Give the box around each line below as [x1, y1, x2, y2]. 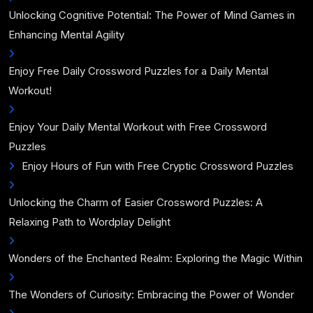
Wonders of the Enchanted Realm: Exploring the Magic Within [8, 252, 303, 265]
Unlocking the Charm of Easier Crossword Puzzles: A [8, 196, 263, 209]
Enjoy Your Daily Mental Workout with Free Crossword [8, 120, 267, 133]
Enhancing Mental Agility [8, 28, 124, 41]
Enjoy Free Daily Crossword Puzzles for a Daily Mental [8, 64, 268, 78]
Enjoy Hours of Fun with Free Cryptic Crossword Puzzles [22, 159, 293, 173]
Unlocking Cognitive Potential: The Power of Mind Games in [8, 8, 295, 22]
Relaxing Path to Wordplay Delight [8, 215, 170, 228]
